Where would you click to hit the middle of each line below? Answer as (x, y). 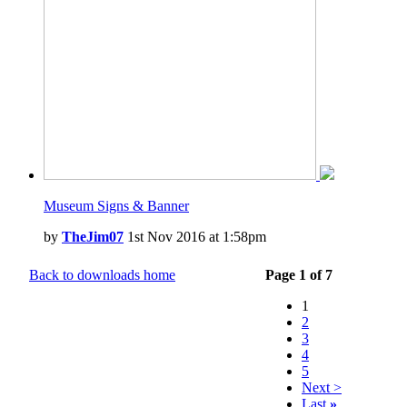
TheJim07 (93, 237)
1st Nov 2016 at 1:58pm (195, 237)
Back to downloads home (102, 275)
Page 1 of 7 (299, 275)
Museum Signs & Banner (116, 206)
